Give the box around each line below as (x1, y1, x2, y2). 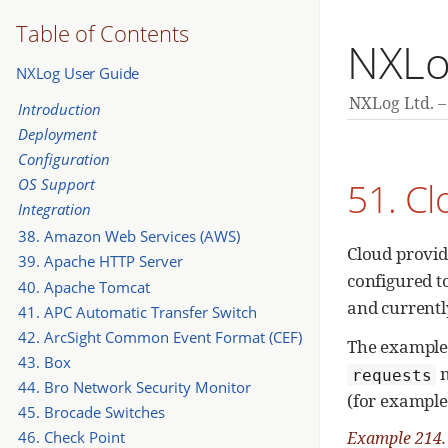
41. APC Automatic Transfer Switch (17, 301, 257, 322)
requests (351, 365, 432, 385)
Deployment (17, 123, 97, 144)
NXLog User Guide (16, 62, 140, 83)
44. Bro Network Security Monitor (17, 376, 251, 397)
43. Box (17, 351, 71, 372)
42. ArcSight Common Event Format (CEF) (17, 326, 302, 347)
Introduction (17, 98, 101, 119)
